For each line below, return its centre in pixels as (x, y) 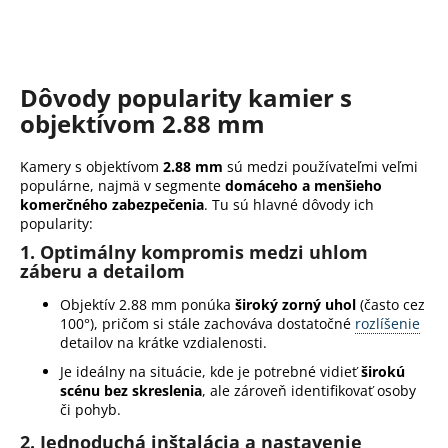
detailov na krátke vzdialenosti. (163, 343)
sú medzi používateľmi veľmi (320, 167)
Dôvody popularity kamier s (186, 98)
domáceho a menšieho (303, 186)
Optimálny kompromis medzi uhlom (204, 252)
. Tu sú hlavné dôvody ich (289, 205)
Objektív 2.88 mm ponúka (147, 305)
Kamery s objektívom (91, 167)
